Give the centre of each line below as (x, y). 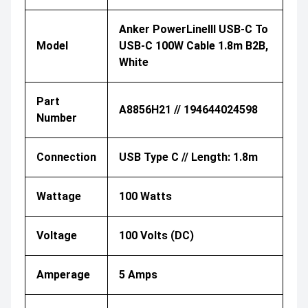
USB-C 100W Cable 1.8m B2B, (194, 46)
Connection (66, 157)
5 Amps (138, 275)
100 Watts (145, 197)
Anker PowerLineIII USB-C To (194, 30)
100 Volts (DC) (156, 236)
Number (57, 118)
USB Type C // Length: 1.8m (188, 157)
